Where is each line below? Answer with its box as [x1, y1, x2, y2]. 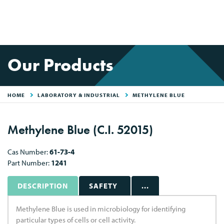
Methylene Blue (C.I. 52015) [7, 121, 153, 138]
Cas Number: [7, 147, 49, 156]
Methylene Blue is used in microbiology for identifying [16, 204, 185, 213]
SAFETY [89, 181, 117, 190]
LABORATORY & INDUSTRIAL [37, 91, 120, 98]
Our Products [7, 54, 113, 76]
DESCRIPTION [17, 181, 68, 190]
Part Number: [7, 158, 51, 167]
